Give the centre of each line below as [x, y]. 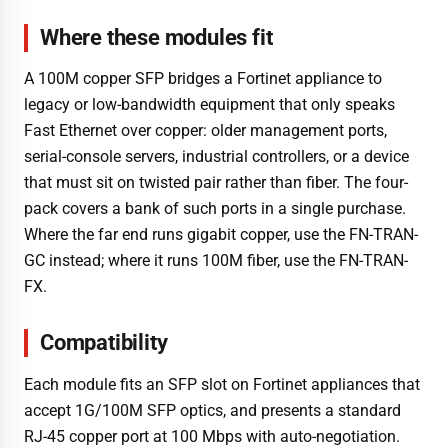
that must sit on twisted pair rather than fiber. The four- [216, 183]
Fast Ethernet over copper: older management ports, [205, 131]
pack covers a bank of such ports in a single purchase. [215, 209]
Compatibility [104, 343]
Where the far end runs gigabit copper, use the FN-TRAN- [221, 235]
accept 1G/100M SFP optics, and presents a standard [212, 410]
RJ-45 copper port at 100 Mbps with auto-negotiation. [212, 436]
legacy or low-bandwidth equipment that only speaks [209, 105]
